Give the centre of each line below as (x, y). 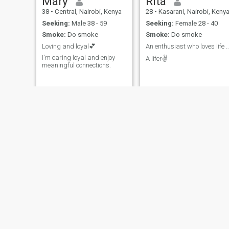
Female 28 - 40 (196, 23)
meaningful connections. (76, 65)
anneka (164, 215)
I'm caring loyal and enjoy (78, 58)
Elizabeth (66, 215)
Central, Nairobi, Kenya (87, 12)
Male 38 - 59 (88, 23)
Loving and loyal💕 (68, 46)
